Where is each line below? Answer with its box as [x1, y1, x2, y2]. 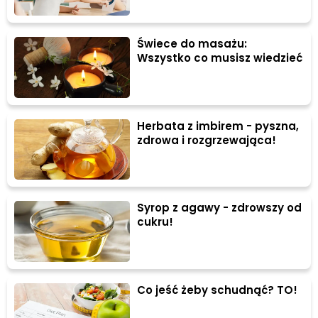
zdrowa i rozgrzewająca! [137, 132, 277, 148]
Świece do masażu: [137, 36, 248, 52]
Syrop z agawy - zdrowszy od [137, 200, 302, 216]
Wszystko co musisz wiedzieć [137, 50, 303, 66]
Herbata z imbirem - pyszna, [137, 118, 300, 133]
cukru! [137, 214, 174, 230]
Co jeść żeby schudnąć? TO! [137, 282, 298, 297]
